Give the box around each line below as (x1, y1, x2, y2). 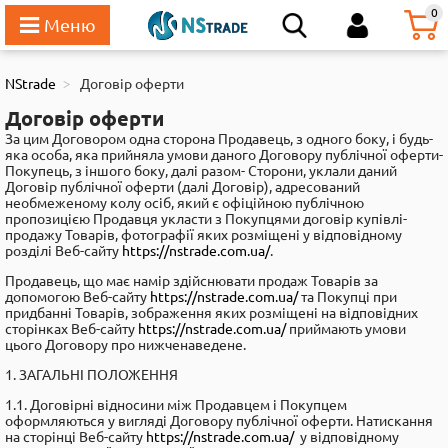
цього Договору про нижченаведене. (5, 337, 246, 353)
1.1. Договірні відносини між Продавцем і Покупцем (5, 397, 347, 413)
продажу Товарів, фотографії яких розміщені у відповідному (5, 227, 402, 243)
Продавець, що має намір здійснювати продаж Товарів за (5, 273, 378, 289)
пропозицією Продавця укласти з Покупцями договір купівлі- (5, 211, 407, 227)
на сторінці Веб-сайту (5, 429, 146, 445)
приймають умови (286, 321, 406, 337)
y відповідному (294, 429, 399, 445)
